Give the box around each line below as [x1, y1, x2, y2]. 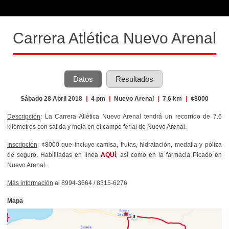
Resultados [116, 74, 153, 83]
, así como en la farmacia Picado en [116, 151, 222, 158]
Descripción [7, 112, 40, 120]
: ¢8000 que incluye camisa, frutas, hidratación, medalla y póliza [37, 141, 222, 148]
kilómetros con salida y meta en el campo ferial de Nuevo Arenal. [7, 123, 187, 130]
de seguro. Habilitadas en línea [7, 151, 101, 158]
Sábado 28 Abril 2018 [20, 95, 84, 102]
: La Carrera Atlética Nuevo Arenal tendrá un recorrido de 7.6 [40, 112, 222, 120]
